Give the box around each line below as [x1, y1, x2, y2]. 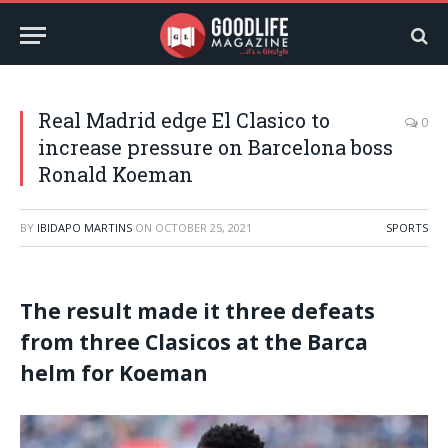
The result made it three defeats [20, 297, 375, 325]
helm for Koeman [20, 359, 208, 387]
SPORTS [386, 220, 428, 235]
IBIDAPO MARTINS [37, 220, 132, 235]
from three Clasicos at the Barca [20, 328, 368, 356]
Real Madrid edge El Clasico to [38, 107, 330, 133]
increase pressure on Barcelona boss [38, 134, 393, 160]
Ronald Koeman [38, 161, 193, 187]
